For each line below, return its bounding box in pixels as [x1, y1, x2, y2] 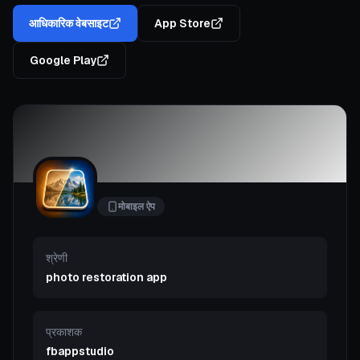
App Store [154, 16, 211, 31]
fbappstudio [46, 344, 114, 358]
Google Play [30, 53, 96, 67]
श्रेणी [46, 251, 67, 265]
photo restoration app [46, 270, 167, 284]
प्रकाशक [46, 325, 82, 339]
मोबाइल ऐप [118, 200, 155, 213]
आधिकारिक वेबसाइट [29, 16, 108, 31]
